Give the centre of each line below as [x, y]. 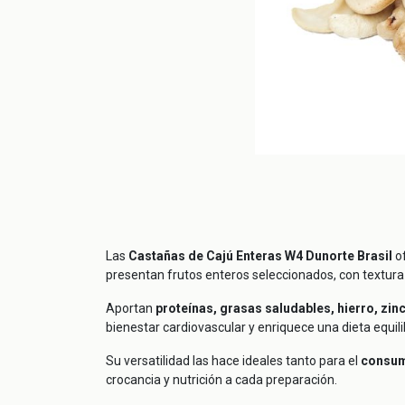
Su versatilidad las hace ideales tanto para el [233, 361]
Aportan [131, 309]
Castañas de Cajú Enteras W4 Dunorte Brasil [260, 256]
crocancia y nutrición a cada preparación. [221, 380]
